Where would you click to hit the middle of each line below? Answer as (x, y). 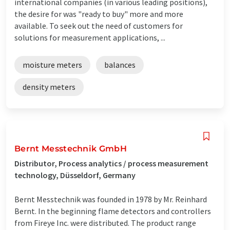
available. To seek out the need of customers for (99, 25)
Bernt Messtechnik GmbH (71, 148)
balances (120, 64)
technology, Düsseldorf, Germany (75, 175)
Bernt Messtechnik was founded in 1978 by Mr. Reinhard (111, 199)
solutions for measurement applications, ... (90, 37)
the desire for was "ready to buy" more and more (99, 14)
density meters (49, 87)
